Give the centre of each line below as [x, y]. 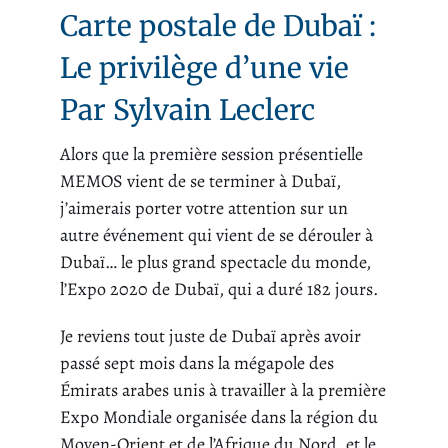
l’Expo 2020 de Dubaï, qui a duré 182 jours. [219, 289]
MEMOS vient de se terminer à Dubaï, [200, 181]
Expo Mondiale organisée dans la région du [219, 417]
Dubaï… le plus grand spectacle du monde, [215, 262]
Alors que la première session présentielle [211, 154]
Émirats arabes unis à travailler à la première [223, 390]
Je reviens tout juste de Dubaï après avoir [210, 336]
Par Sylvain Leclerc [187, 110]
